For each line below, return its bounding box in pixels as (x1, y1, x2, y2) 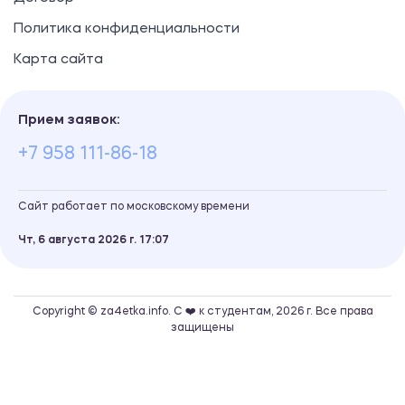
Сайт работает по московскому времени (18, 202, 250, 213)
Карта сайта (14, 53, 103, 68)
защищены (171, 323, 234, 334)
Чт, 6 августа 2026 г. (18, 235, 139, 247)
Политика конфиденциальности (14, 23, 240, 37)
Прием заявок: (18, 114, 119, 128)
